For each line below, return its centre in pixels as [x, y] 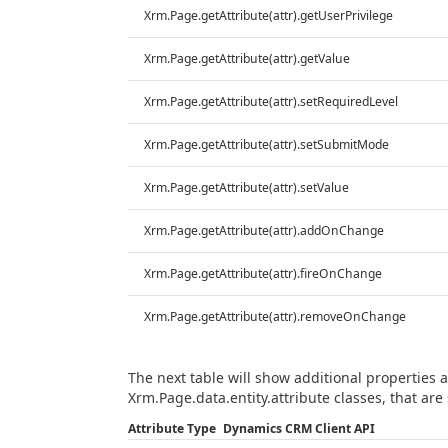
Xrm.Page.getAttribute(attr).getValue [246, 58]
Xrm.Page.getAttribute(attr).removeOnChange [274, 316]
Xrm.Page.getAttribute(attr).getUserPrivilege [268, 15]
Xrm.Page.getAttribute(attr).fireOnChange [262, 273]
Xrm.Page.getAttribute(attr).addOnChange [263, 230]
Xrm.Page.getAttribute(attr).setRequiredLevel [270, 101]
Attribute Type [171, 428]
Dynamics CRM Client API [298, 428]
